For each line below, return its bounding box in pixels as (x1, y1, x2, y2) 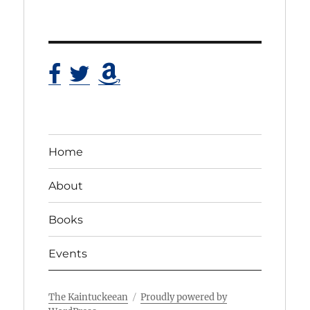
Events (48, 246, 88, 260)
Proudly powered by (140, 291, 228, 304)
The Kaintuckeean (48, 291, 129, 304)
